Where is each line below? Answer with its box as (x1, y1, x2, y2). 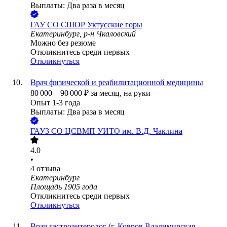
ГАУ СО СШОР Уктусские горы (30, 20, 142, 29)
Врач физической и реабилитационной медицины (30, 78, 203, 87)
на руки (124, 89, 150, 98)
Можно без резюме (30, 39, 96, 48)
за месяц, (91, 89, 124, 98)
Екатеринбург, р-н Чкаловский (30, 29, 136, 39)
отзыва (36, 164, 60, 173)
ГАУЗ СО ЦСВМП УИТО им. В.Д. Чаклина (30, 127, 182, 136)
